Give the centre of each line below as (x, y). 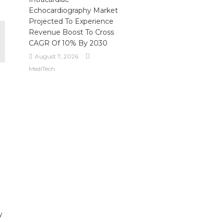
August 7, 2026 (56, 56)
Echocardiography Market (73, 10)
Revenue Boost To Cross (71, 32)
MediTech (42, 69)
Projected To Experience (71, 21)
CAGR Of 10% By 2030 (68, 43)
